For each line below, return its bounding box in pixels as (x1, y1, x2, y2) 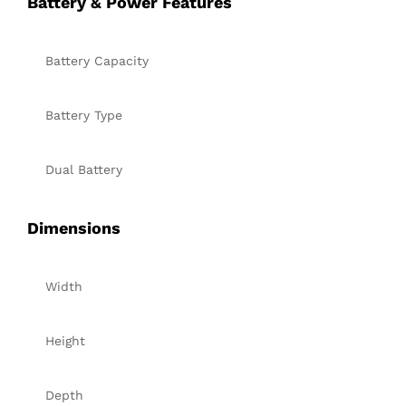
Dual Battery (45, 161, 122, 177)
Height (45, 333, 85, 348)
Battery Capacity (45, 53, 149, 68)
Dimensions (27, 217, 121, 237)
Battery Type (45, 107, 122, 122)
